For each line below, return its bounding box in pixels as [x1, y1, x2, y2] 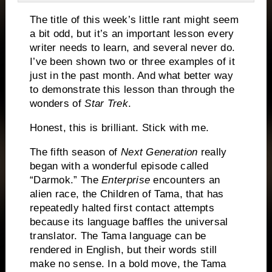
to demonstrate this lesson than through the [29, 84, 234, 96]
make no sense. [29, 257, 105, 270]
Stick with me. [142, 121, 209, 134]
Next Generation [120, 146, 198, 158]
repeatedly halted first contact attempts [29, 202, 214, 214]
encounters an [150, 174, 220, 186]
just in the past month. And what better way [29, 70, 233, 82]
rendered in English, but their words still [29, 243, 217, 256]
